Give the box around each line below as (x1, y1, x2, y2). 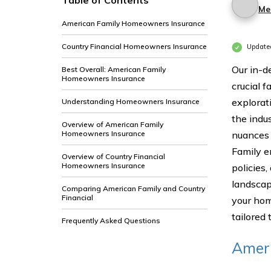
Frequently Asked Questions (62, 216, 160, 225)
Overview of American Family (62, 120, 163, 129)
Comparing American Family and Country (62, 184, 205, 193)
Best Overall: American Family (62, 65, 166, 74)
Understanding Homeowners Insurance (62, 97, 200, 106)
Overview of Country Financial (62, 152, 165, 161)
